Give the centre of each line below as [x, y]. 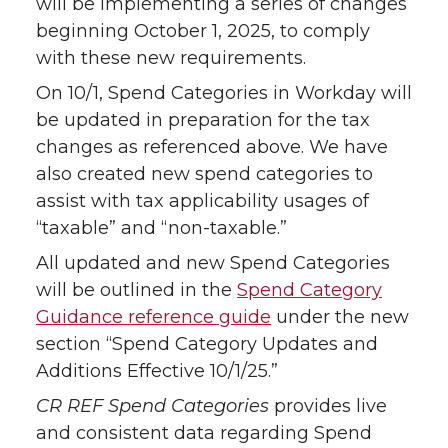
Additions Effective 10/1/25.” [162, 371]
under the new [340, 317]
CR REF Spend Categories [152, 406]
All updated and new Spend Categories [213, 263]
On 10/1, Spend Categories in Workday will [224, 93]
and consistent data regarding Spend [204, 433]
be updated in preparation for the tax [203, 120]
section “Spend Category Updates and [207, 344]
